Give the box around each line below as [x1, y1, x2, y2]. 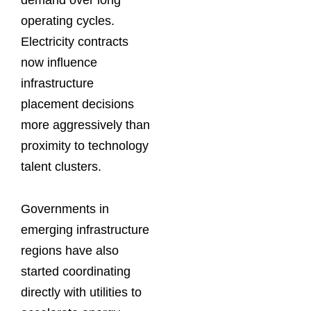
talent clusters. [21, 159, 105, 174]
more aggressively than [21, 117, 150, 132]
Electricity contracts [21, 34, 128, 49]
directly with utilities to [21, 285, 142, 300]
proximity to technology [21, 138, 149, 153]
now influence [21, 55, 97, 69]
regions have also [21, 244, 119, 258]
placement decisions [21, 96, 134, 111]
